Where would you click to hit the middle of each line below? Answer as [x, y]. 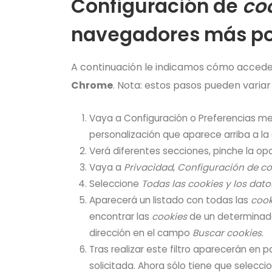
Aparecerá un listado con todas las [170, 200]
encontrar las [121, 216]
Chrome [92, 85]
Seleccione [115, 184]
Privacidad [148, 167]
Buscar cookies [227, 233]
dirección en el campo [141, 233]
